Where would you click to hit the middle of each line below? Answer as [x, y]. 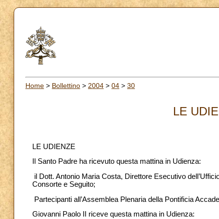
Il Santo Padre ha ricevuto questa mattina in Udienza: [117, 162]
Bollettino [66, 85]
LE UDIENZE [54, 146]
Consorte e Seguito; [64, 184]
